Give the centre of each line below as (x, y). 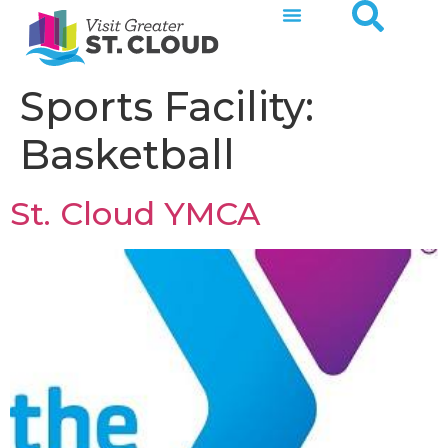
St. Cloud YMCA (135, 213)
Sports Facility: (167, 106)
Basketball (127, 154)
